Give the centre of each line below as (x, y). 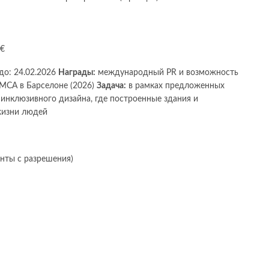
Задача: (111, 86)
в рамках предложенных (175, 86)
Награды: (77, 73)
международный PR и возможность (167, 73)
